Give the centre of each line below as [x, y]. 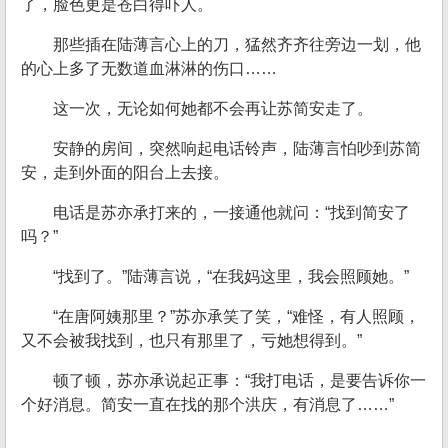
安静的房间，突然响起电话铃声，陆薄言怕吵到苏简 [237, 148]
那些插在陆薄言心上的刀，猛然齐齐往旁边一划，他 [237, 44]
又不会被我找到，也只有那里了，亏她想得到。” [191, 340]
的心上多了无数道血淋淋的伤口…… [149, 68]
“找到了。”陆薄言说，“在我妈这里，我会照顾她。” [231, 276]
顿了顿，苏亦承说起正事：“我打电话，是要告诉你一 [239, 380]
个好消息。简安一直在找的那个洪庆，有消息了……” [207, 404]
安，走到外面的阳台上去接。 [125, 172]
